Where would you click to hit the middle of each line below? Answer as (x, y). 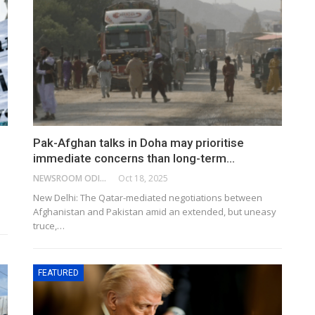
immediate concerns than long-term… (134, 159)
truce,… (49, 226)
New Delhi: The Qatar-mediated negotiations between (148, 198)
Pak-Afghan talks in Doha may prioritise (139, 143)
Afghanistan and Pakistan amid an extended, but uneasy (155, 212)
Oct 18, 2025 (143, 179)
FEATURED (59, 273)
